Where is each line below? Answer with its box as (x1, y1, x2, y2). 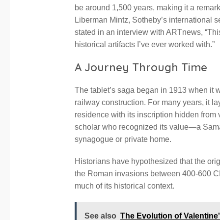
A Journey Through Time (75, 60, 207, 75)
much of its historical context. (75, 182, 174, 191)
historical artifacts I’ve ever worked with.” (75, 40, 215, 49)
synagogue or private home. (75, 135, 171, 144)
